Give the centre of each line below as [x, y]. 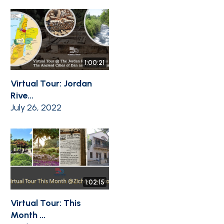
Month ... [28, 215]
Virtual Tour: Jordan [51, 83]
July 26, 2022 [36, 107]
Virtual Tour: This [46, 203]
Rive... [22, 95]
